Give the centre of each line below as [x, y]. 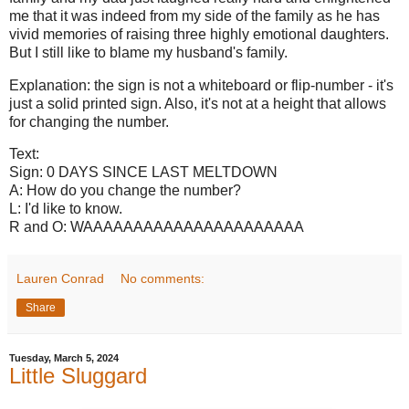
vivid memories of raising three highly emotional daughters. [199, 34]
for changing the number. [91, 121]
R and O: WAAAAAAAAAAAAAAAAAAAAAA [157, 227]
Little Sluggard [78, 376]
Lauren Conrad [60, 279]
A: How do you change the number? [125, 191]
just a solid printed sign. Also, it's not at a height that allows [198, 103]
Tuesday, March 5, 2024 [64, 358]
